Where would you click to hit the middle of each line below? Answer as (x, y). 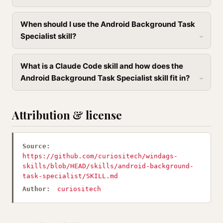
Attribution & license (67, 115)
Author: (36, 189)
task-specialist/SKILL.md (70, 176)
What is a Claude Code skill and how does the (102, 66)
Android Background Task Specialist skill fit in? (105, 78)
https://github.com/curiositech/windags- (100, 156)
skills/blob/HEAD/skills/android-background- (108, 166)
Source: (36, 146)
